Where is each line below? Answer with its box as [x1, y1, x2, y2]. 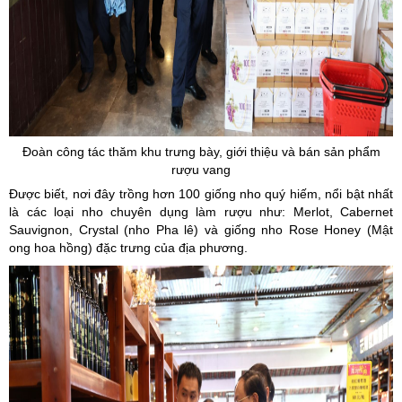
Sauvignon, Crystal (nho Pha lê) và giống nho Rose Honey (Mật [9, 223, 393, 237]
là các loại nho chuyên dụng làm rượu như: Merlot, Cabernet [9, 205, 393, 219]
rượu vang [171, 162, 231, 177]
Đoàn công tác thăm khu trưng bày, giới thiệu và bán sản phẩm [22, 144, 380, 159]
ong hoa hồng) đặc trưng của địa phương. [9, 240, 248, 255]
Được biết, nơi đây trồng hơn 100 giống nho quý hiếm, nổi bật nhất [9, 187, 393, 201]
